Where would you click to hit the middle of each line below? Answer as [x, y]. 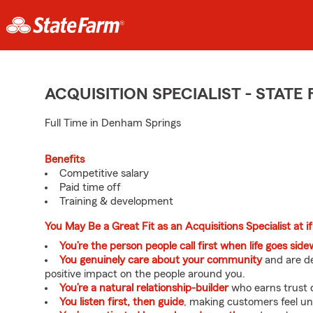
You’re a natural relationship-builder [144, 288]
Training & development [116, 201]
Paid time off [90, 187]
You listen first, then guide [122, 302]
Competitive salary [104, 173]
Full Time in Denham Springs [113, 123]
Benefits [65, 159]
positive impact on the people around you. [145, 274]
